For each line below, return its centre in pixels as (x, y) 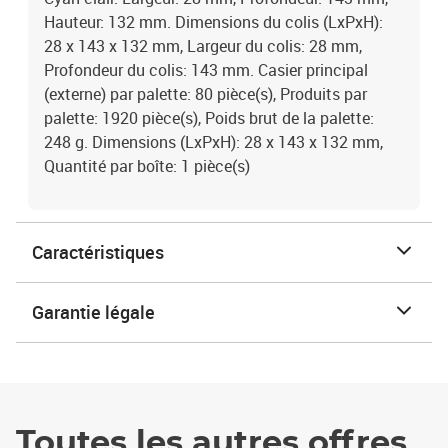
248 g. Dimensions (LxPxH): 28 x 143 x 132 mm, (213, 142)
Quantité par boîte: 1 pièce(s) (147, 166)
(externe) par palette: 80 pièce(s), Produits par (205, 94)
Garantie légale (93, 312)
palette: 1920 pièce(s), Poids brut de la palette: (209, 118)
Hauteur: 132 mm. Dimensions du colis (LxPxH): (213, 22)
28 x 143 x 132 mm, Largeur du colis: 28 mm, (203, 46)
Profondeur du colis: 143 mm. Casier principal (206, 70)
